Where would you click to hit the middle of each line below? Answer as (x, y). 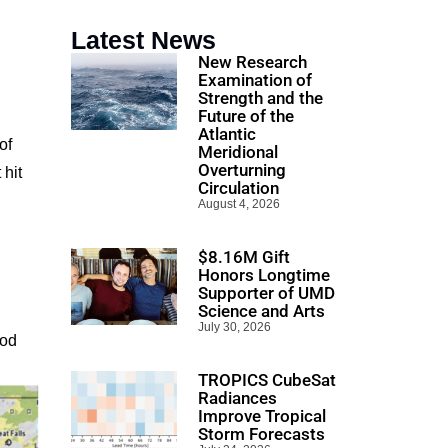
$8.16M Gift (244, 256)
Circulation (238, 187)
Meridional (238, 151)
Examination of (255, 79)
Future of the (246, 115)
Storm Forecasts (261, 433)
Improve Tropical (262, 415)
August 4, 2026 (239, 203)
